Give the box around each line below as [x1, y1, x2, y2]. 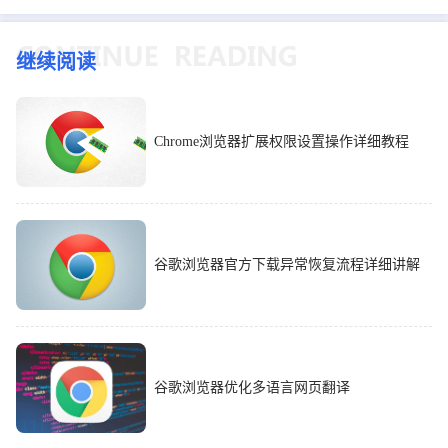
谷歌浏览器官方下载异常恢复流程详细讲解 [154, 256, 420, 272]
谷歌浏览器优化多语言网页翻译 [154, 379, 350, 395]
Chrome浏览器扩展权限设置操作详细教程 [154, 133, 409, 149]
